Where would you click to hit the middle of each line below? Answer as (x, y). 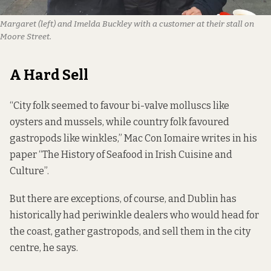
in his (244, 139)
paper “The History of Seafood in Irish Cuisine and (121, 155)
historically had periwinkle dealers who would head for (134, 215)
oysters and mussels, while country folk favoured (119, 122)
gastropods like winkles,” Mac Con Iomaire (106, 139)
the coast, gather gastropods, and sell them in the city (130, 232)
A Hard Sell (49, 75)
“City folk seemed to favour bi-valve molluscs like (119, 106)
